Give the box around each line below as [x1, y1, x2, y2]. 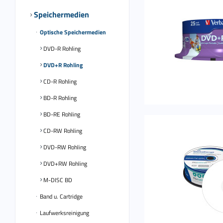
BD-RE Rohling [42, 110, 80, 119]
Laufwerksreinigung [38, 208, 89, 218]
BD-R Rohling [42, 93, 77, 103]
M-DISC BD [42, 175, 72, 185]
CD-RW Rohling [42, 126, 82, 135]
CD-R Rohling [42, 77, 77, 86]
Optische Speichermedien [38, 27, 106, 37]
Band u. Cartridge [38, 192, 83, 201]
